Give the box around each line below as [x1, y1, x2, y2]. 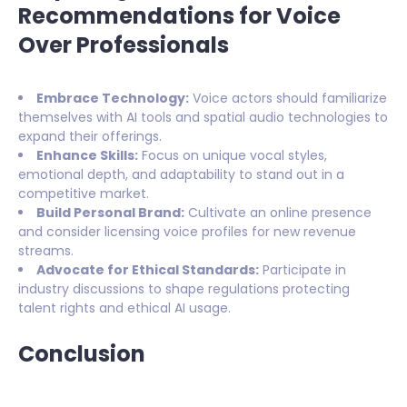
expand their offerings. [18, 126, 162, 145]
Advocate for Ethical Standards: [36, 260, 259, 279]
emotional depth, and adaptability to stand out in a [18, 164, 344, 184]
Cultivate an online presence [184, 203, 372, 222]
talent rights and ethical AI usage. [18, 298, 231, 317]
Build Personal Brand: [36, 203, 184, 222]
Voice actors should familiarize [189, 88, 387, 107]
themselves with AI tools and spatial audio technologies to [18, 107, 388, 126]
